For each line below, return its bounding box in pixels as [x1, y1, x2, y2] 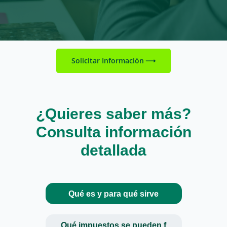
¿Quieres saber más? [36, 102, 191, 124]
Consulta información [35, 121, 192, 142]
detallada [81, 139, 146, 160]
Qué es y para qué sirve [68, 188, 159, 200]
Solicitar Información [71, 56, 144, 66]
